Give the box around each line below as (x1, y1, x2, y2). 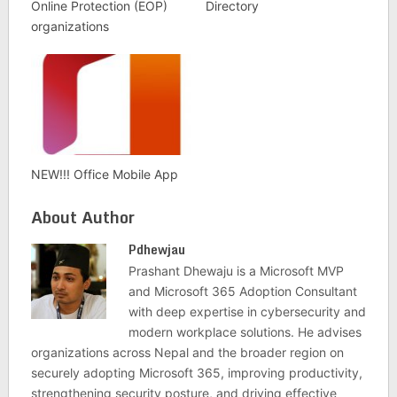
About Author (30, 203, 135, 230)
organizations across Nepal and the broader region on (30, 344, 344, 360)
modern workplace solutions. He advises (128, 323, 362, 339)
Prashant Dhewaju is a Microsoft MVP (128, 262, 344, 278)
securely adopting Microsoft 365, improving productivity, (30, 364, 362, 380)
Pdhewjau (128, 238, 185, 260)
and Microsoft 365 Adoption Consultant (128, 283, 357, 299)
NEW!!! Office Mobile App (30, 166, 178, 182)
